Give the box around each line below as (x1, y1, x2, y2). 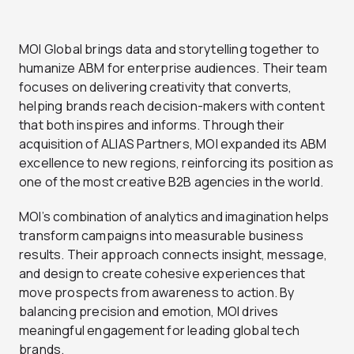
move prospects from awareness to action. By (19, 283, 295, 301)
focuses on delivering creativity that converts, (19, 77, 292, 96)
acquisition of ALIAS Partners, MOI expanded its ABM (19, 134, 327, 153)
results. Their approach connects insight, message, (19, 245, 328, 263)
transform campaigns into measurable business (19, 226, 303, 244)
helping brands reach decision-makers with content (19, 96, 325, 115)
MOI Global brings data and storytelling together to (19, 40, 320, 58)
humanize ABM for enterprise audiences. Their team (19, 58, 327, 77)
